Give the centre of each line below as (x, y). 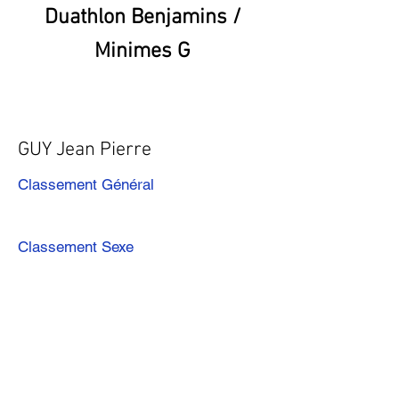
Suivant (211, 318)
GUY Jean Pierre (85, 150)
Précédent (47, 318)
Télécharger (129, 375)
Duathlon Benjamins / (142, 18)
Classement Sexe (76, 247)
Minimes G (142, 52)
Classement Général (86, 184)
